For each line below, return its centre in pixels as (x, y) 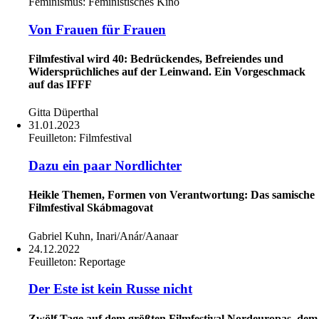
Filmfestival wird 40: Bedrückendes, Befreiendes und (156, 59)
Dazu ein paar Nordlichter (105, 166)
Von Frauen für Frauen (97, 29)
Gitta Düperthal (63, 113)
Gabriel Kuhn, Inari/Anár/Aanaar (103, 236)
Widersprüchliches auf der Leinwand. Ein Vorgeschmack (167, 72)
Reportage (102, 261)
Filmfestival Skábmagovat (91, 208)
